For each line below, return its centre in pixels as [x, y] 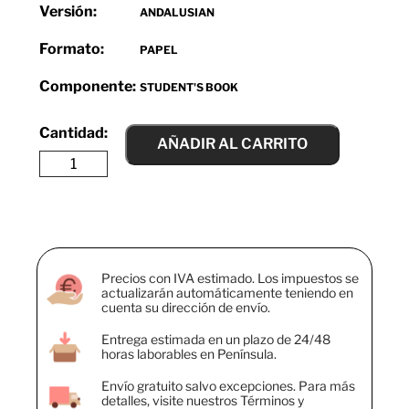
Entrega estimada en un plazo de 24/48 [216, 339]
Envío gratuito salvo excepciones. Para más [228, 385]
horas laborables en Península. [189, 353]
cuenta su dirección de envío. [186, 307]
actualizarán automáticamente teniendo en [227, 292]
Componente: [88, 86]
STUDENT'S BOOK [189, 87]
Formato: [72, 48]
